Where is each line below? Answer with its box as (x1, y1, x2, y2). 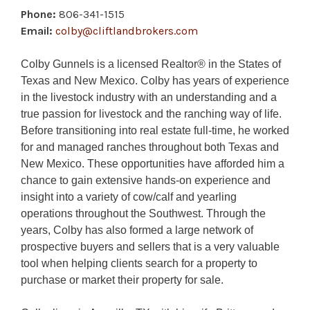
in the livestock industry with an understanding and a (21, 91, 277, 103)
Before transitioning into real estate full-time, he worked (21, 124, 289, 136)
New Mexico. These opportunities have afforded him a (21, 157, 284, 170)
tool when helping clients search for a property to (21, 257, 257, 269)
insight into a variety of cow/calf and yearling (21, 190, 237, 203)
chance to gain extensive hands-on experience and (21, 174, 271, 186)
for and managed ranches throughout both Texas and (21, 140, 279, 153)
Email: (21, 24, 53, 37)
